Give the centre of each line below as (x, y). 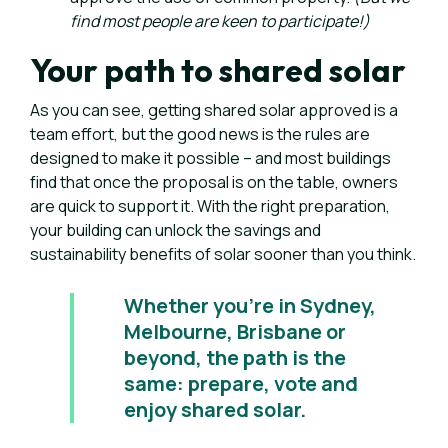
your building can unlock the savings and (175, 230)
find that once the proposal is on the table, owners (214, 182)
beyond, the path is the (235, 357)
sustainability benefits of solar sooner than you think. (223, 254)
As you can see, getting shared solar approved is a (214, 110)
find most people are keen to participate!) (220, 21)
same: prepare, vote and (241, 383)
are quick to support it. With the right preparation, (210, 206)
